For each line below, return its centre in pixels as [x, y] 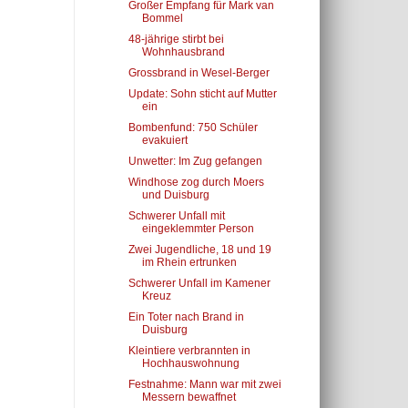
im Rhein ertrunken [189, 262]
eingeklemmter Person [198, 229]
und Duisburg [175, 195]
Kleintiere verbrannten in [189, 351]
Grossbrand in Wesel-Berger [199, 73]
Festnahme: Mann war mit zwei [204, 384]
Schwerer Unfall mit [176, 216]
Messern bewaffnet [189, 397]
